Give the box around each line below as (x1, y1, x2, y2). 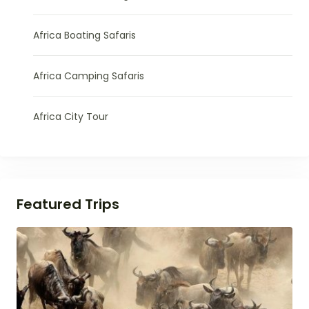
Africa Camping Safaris (33, 68, 144, 83)
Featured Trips (17, 194, 119, 214)
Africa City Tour (33, 109, 108, 123)
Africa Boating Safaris (33, 28, 136, 42)
